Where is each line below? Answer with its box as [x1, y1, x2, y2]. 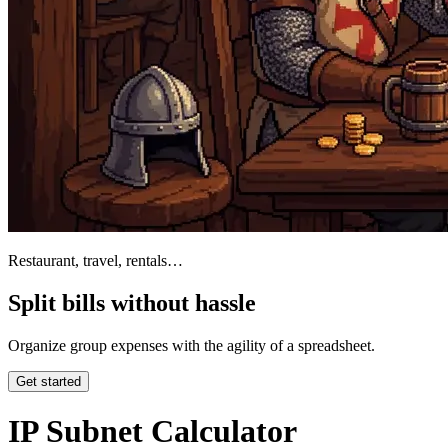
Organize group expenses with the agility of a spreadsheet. [8, 336, 375, 354]
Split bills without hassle [8, 289, 256, 316]
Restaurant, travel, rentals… [8, 251, 183, 269]
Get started [16, 373, 81, 389]
